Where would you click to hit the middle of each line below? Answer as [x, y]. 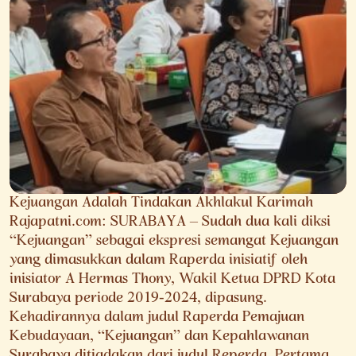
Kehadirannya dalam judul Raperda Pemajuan [157, 318]
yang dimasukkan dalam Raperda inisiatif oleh [159, 261]
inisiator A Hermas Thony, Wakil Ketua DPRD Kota [172, 280]
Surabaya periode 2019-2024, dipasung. [138, 299]
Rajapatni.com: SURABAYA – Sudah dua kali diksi [170, 223]
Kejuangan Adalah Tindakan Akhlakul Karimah [161, 204]
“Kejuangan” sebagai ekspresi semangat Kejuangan [174, 242]
